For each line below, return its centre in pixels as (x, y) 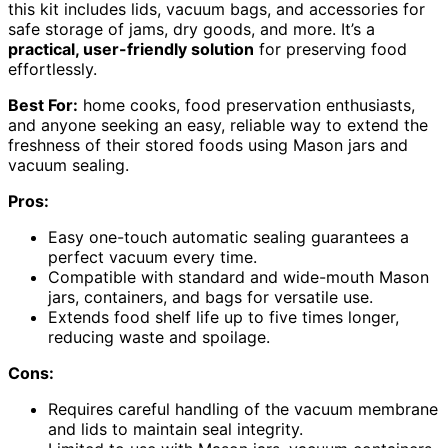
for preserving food (330, 48)
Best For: (43, 104)
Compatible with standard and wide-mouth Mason (238, 276)
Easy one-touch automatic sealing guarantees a (228, 236)
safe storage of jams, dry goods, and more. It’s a (191, 28)
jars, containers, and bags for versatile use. (210, 296)
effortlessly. (52, 68)
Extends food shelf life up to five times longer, (223, 316)
